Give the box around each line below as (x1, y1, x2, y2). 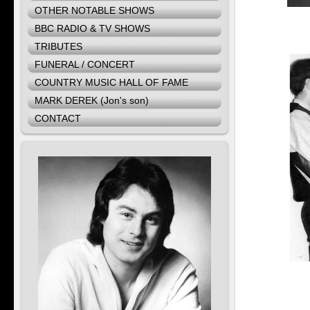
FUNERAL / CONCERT (35, 59, 135, 70)
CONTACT (35, 113, 81, 124)
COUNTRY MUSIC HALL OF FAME (35, 77, 188, 88)
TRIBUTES (35, 41, 82, 52)
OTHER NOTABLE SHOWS (35, 5, 154, 16)
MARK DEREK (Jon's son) (35, 95, 149, 106)
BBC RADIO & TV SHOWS (35, 23, 150, 34)
